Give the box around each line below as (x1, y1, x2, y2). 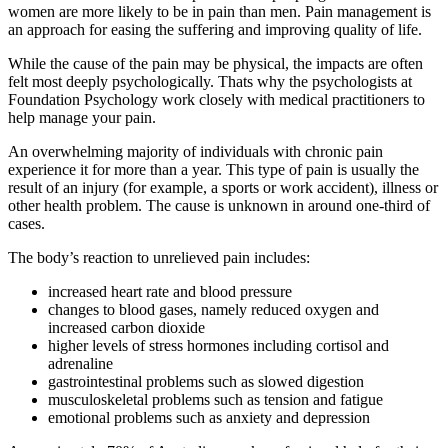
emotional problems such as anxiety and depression (48, 409, 370, 427)
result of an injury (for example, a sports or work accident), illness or (8, 179, 438, 197)
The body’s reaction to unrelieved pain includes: (8, 249, 310, 267)
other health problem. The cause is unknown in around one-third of (8, 197, 430, 215)
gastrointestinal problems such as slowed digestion (48, 373, 364, 391)
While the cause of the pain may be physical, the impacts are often (8, 55, 423, 73)
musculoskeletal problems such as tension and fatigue (48, 391, 383, 409)
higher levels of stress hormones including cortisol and (48, 337, 389, 355)
